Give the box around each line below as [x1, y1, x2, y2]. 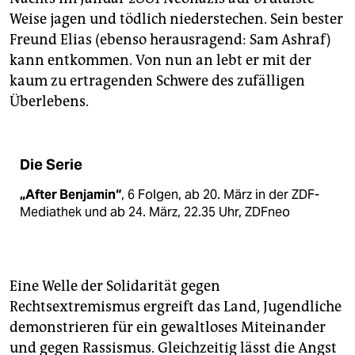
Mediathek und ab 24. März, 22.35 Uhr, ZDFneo [20, 204, 290, 221]
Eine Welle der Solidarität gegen [10, 277, 220, 296]
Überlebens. [10, 93, 89, 111]
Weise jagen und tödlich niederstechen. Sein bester [10, 10, 343, 29]
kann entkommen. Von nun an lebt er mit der [10, 52, 311, 70]
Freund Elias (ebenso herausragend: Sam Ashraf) [10, 31, 331, 49]
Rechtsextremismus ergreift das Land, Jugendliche [10, 298, 342, 316]
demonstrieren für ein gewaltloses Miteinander [10, 319, 326, 337]
